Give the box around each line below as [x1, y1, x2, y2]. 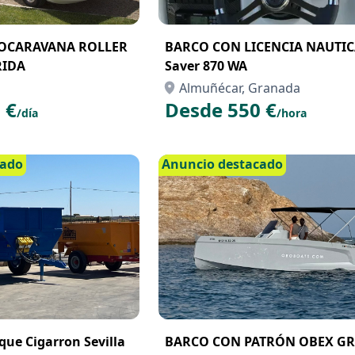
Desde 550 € [165, 97, 277, 123]
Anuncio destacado [162, 155, 283, 173]
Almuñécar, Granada [179, 79, 300, 97]
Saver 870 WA [165, 57, 247, 74]
